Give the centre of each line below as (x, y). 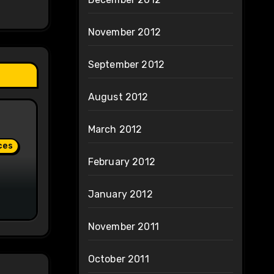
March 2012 (115, 130)
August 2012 (118, 97)
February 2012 (122, 162)
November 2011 (124, 227)
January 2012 (120, 194)
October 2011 (118, 259)
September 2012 (126, 65)
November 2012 (124, 32)
